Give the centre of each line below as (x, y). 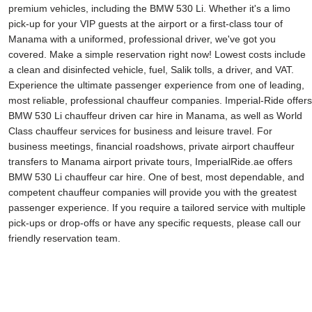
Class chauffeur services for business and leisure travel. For (140, 131)
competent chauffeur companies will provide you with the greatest (153, 192)
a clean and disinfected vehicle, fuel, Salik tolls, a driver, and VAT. (151, 70)
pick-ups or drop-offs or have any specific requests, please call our (155, 223)
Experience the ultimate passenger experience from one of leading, (156, 85)
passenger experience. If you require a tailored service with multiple (157, 208)
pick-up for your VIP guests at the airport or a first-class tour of (146, 24)
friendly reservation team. (64, 238)
